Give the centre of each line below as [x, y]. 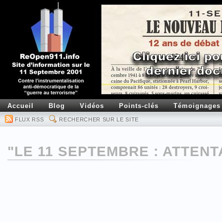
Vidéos [92, 106]
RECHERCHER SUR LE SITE [99, 119]
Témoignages [197, 106]
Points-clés [139, 106]
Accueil [21, 106]
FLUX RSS [29, 119]
